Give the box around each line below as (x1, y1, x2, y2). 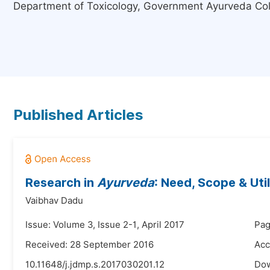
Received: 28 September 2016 (25, 239, 154, 250)
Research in (25, 175, 97, 190)
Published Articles (13, 106, 143, 124)
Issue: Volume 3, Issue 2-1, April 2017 (25, 219, 184, 230)
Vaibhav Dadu (25, 195, 83, 206)
